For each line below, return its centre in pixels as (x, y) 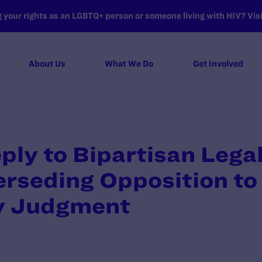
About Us (47, 64)
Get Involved (218, 64)
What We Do (129, 64)
